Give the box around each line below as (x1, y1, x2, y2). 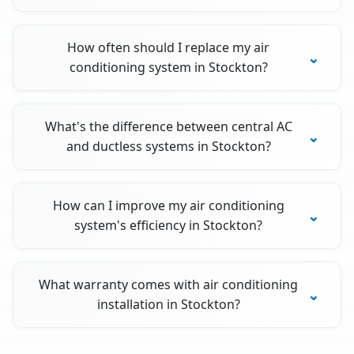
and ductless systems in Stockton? (66, 137, 271, 156)
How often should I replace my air (67, 39, 270, 57)
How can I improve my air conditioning (52, 197, 284, 215)
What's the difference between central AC (44, 118, 292, 136)
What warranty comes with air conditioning (39, 276, 299, 294)
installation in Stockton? (96, 296, 240, 314)
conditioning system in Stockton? (69, 58, 268, 77)
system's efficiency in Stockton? (74, 217, 263, 235)
